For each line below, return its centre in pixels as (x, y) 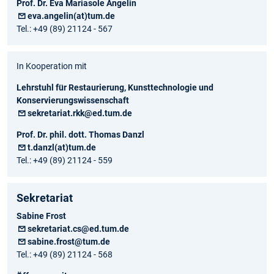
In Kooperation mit (52, 66)
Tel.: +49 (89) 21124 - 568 (65, 254)
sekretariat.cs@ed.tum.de (79, 228)
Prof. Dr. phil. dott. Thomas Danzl (80, 134)
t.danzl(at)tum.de (62, 147)
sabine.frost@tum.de (69, 241)
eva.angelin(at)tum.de (72, 16)
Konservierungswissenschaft (74, 100)
